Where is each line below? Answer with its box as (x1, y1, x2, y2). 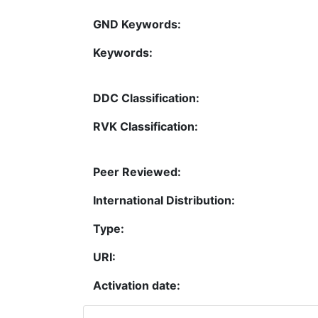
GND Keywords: (93, 16, 181, 31)
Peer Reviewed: (93, 164, 181, 179)
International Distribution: (93, 192, 235, 207)
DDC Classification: (93, 90, 199, 105)
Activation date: (93, 278, 180, 292)
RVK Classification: (93, 119, 198, 133)
